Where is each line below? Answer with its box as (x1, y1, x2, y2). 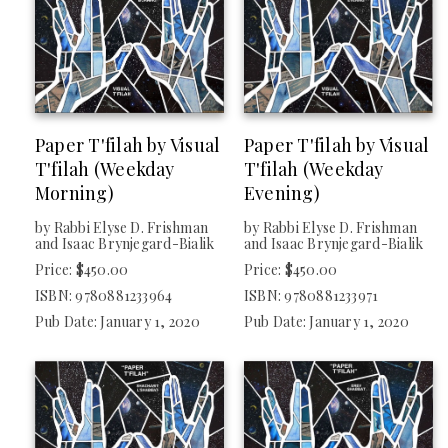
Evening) (244, 181, 320, 206)
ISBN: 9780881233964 (35, 286, 173, 306)
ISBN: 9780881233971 (244, 286, 379, 306)
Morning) (35, 181, 114, 206)
